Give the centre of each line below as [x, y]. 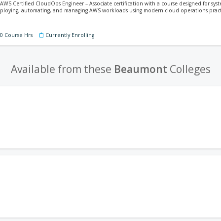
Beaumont [140, 69]
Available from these [62, 69]
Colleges [189, 69]
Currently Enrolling [70, 35]
